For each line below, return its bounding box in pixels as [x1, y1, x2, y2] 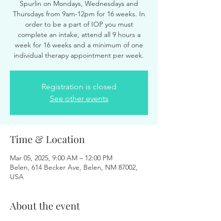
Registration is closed [41, 82, 116, 91]
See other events [49, 94, 109, 103]
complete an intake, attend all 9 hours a [17, 30, 141, 39]
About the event [10, 199, 80, 212]
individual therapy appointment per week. [14, 51, 144, 60]
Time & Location [10, 132, 85, 146]
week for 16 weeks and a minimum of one [15, 40, 143, 49]
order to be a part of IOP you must [25, 20, 133, 29]
